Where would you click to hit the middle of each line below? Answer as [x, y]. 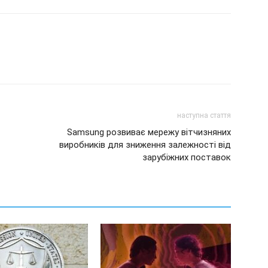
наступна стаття [204, 115]
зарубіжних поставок [187, 157]
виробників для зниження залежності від [145, 144]
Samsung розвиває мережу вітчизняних [149, 132]
